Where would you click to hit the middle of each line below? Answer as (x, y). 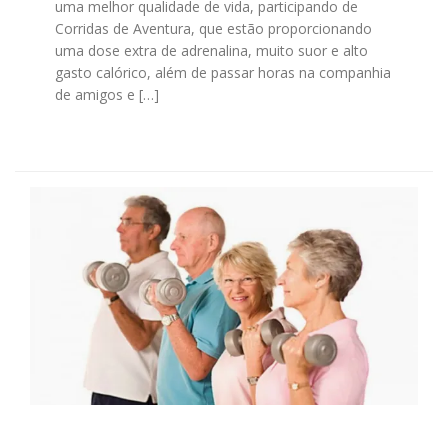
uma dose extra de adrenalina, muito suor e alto (211, 51)
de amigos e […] (107, 95)
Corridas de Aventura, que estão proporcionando (213, 29)
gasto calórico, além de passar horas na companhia (223, 73)
